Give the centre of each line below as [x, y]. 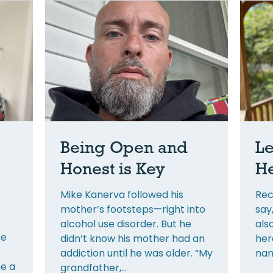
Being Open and [124, 147]
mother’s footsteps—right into [133, 209]
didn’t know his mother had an [132, 238]
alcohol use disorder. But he [126, 224]
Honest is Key [112, 168]
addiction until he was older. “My [136, 253]
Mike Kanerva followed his [122, 194]
